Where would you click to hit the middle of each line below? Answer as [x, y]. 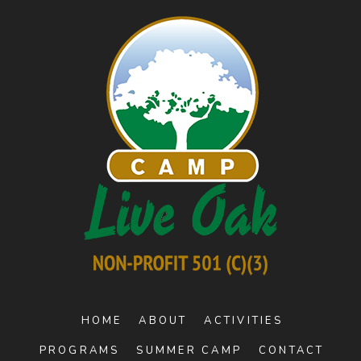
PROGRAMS [79, 350]
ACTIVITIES [243, 320]
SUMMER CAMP [189, 350]
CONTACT [291, 350]
